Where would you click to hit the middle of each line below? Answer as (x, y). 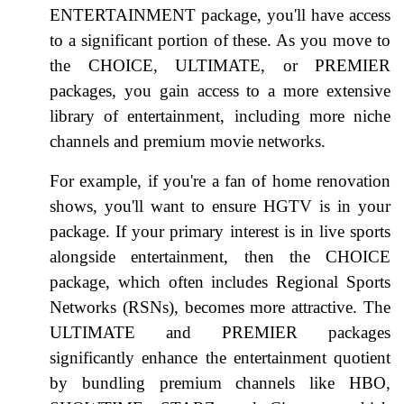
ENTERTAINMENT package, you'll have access (220, 14)
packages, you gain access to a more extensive (220, 90)
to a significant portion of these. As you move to (220, 40)
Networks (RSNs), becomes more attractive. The (220, 307)
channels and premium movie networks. (188, 141)
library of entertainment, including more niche (220, 115)
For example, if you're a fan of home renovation (220, 180)
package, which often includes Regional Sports (220, 281)
